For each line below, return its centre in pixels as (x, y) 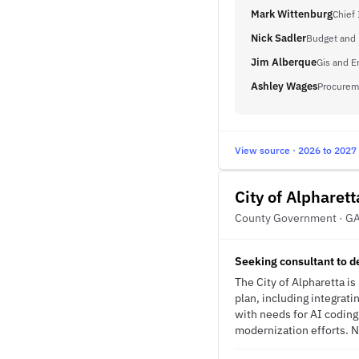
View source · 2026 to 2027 (296, 150)
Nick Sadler (278, 38)
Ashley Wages (284, 86)
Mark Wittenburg (292, 14)
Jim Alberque (284, 62)
